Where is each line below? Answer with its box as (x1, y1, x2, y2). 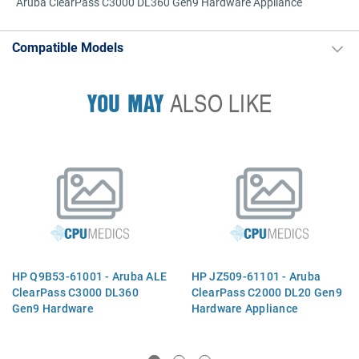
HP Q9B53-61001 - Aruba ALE (11, 268, 167, 284)
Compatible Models (12, 38, 123, 55)
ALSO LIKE (163, 86, 272, 120)
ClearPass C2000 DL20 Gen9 (191, 284, 342, 300)
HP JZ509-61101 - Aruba (191, 268, 321, 284)
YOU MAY (87, 86, 164, 120)
